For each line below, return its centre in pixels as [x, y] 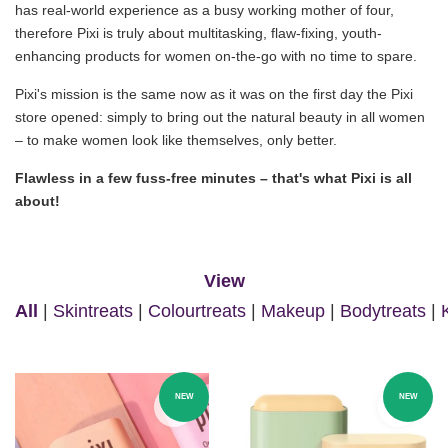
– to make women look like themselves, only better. [176, 139]
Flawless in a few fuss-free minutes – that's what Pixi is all [213, 177]
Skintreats [93, 310]
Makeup [293, 310]
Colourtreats [197, 310]
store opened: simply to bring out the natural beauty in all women [220, 116]
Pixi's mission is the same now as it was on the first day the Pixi [214, 93]
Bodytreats [383, 310]
